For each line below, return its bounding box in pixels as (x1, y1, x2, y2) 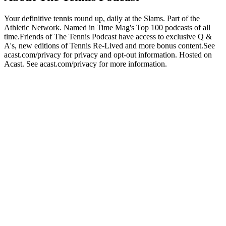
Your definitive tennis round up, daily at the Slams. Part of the (4, 14, 200, 23)
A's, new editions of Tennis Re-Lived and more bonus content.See (4, 41, 215, 50)
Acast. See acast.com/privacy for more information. (4, 59, 167, 68)
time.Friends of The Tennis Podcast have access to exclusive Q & (4, 32, 212, 41)
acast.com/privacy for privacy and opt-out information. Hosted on (4, 50, 212, 59)
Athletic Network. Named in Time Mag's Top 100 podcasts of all (4, 23, 210, 32)
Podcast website (4, 68, 55, 77)
